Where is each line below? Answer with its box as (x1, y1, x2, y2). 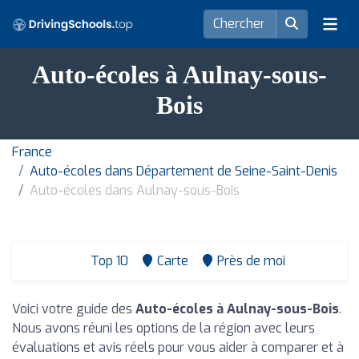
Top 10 (87, 252, 128, 269)
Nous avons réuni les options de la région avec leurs (12, 320, 315, 337)
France (12, 143, 52, 160)
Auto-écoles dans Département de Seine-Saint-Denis (30, 163, 337, 179)
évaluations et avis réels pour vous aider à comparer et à (12, 339, 344, 356)
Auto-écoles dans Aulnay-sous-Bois (30, 182, 240, 199)
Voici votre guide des (12, 301, 135, 317)
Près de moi (216, 252, 285, 269)
